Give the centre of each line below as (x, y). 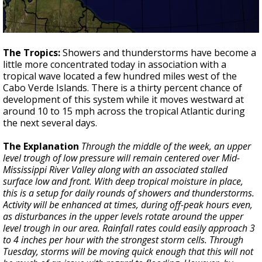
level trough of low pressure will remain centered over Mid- (121, 158)
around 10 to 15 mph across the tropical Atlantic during (124, 111)
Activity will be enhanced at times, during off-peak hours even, (128, 204)
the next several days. (50, 123)
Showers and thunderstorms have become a (158, 52)
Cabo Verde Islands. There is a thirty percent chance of (123, 87)
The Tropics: (32, 52)
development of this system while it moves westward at (123, 99)
